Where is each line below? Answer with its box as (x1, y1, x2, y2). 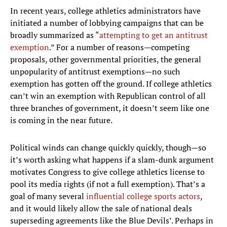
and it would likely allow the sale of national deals (10, 203, 192, 214)
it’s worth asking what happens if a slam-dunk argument (10, 154, 214, 166)
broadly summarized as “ (10, 29, 99, 41)
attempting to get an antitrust (99, 29, 208, 41)
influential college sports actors (86, 191, 200, 202)
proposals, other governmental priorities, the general (10, 54, 201, 65)
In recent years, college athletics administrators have (10, 5, 201, 17)
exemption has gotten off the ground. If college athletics (10, 78, 212, 90)
